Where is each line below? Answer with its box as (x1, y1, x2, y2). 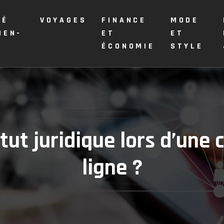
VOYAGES (39, 15, 87, 25)
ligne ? (81, 153, 142, 182)
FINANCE (101, 15, 146, 25)
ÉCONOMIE (101, 41, 155, 51)
